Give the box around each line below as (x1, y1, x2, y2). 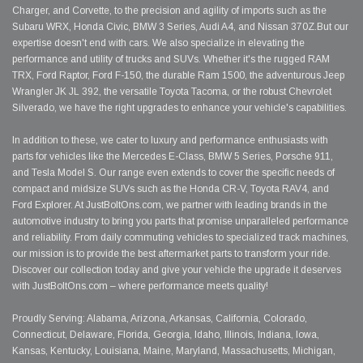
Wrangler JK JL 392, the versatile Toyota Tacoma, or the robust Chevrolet (12, 86, 331, 98)
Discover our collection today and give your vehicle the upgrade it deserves (12, 264, 341, 276)
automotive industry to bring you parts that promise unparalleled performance (12, 216, 348, 228)
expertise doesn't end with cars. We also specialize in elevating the (12, 37, 305, 49)
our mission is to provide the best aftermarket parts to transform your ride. (12, 248, 331, 260)
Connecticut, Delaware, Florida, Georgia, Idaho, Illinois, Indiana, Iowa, (12, 329, 319, 341)
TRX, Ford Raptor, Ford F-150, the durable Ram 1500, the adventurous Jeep (12, 70, 344, 82)
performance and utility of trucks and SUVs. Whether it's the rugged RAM (12, 53, 330, 66)
